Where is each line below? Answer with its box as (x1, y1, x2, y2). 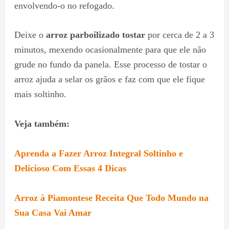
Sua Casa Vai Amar (14, 207, 91, 218)
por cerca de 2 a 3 (145, 30, 214, 40)
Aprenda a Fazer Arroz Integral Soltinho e (14, 148, 183, 158)
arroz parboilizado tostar (45, 30, 145, 40)
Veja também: (14, 119, 70, 129)
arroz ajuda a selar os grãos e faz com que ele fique (14, 74, 205, 85)
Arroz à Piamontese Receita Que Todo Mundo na (14, 192, 209, 203)
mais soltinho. (14, 89, 66, 100)
